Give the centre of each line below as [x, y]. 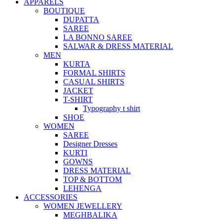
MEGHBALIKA [90, 215]
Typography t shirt [111, 109]
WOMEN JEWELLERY [83, 206]
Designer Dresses [90, 144]
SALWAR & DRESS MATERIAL [118, 46]
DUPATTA [81, 20]
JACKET [78, 91]
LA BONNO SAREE [98, 37]
